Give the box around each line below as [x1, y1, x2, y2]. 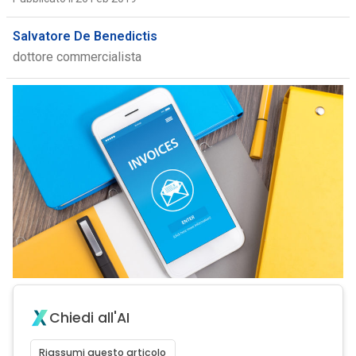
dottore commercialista [12, 49, 141, 64]
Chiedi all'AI [48, 308, 130, 327]
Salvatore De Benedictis [12, 29, 157, 44]
